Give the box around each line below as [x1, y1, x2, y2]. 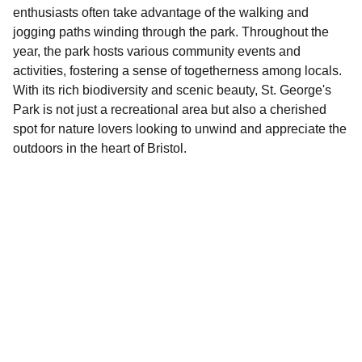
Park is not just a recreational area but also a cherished [13, 103, 326, 116]
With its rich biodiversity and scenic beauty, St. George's [13, 83, 331, 97]
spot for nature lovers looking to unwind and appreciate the [13, 122, 347, 136]
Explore [48, 263, 107, 281]
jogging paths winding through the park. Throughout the [13, 25, 329, 39]
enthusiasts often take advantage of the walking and [13, 6, 309, 19]
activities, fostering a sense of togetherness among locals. [13, 64, 342, 78]
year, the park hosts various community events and [13, 44, 301, 58]
